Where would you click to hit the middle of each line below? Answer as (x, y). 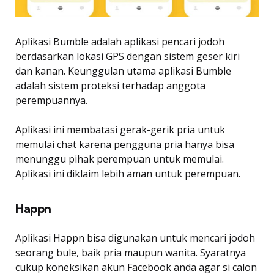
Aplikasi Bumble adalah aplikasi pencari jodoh (120, 41)
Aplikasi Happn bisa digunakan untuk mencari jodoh (135, 238)
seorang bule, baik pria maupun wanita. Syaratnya (131, 252)
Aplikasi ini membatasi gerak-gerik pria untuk (120, 129)
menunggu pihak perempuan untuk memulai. (120, 159)
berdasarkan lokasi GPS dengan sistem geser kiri (128, 56)
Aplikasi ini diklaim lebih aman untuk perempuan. (128, 173)
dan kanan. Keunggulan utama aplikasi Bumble (123, 71)
